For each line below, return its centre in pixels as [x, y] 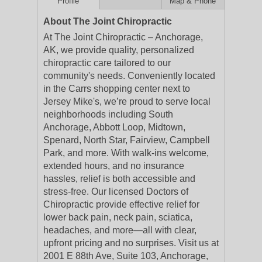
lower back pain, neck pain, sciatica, [118, 217]
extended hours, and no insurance [114, 166]
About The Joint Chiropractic [108, 21]
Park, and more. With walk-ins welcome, [126, 153]
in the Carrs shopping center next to [117, 89]
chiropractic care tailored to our [107, 63]
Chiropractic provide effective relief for [121, 204]
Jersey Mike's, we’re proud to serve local [127, 101]
